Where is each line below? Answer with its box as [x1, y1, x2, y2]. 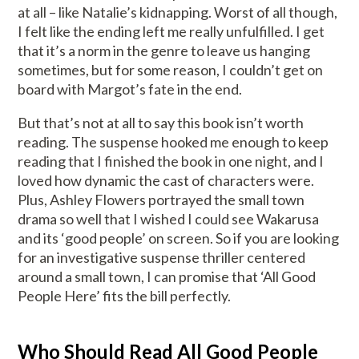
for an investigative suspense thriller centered [18, 248, 306, 267]
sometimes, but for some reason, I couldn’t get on [18, 61, 324, 79]
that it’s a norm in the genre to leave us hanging [18, 42, 311, 60]
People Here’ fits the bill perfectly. [18, 287, 232, 305]
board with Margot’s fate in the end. [18, 80, 245, 99]
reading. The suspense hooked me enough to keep [18, 133, 329, 151]
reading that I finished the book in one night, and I [18, 152, 325, 171]
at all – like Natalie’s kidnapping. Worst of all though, [18, 3, 338, 22]
